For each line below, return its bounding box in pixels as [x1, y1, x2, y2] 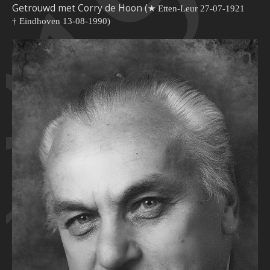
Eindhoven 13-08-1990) [19, 16, 110, 27]
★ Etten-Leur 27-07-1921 [148, 3, 245, 14]
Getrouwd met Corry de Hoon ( [12, 2, 148, 15]
